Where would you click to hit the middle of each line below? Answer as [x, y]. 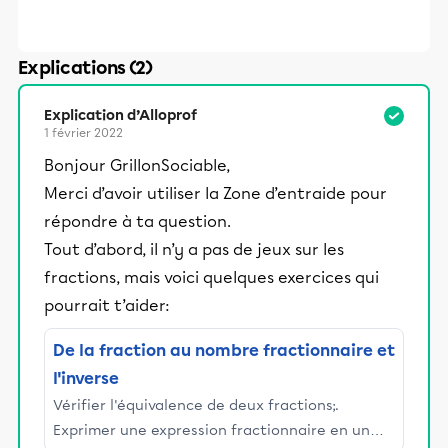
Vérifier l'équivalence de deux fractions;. [196, 405]
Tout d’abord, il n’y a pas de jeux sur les [194, 249]
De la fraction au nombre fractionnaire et [224, 350]
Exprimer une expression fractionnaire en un [211, 430]
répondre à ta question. [137, 221]
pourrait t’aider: [107, 305]
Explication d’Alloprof [120, 115]
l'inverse [86, 378]
